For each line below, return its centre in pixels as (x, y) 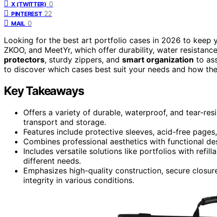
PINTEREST (27, 14)
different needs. (52, 161)
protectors (24, 59)
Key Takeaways (44, 91)
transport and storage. (65, 122)
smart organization (158, 59)
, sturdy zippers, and (83, 59)
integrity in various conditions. (79, 180)
